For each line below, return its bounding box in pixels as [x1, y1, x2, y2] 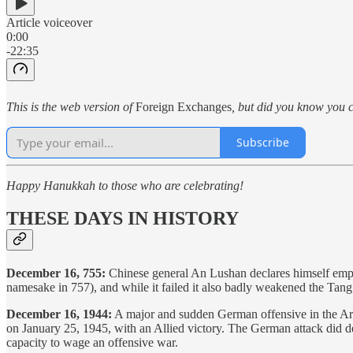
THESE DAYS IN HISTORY [6, 208, 239, 229]
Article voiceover [6, 15, 92, 29]
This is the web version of [6, 99, 136, 113]
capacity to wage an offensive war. [6, 336, 178, 350]
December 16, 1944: [6, 307, 112, 321]
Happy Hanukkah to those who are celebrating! [6, 178, 243, 192]
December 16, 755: [6, 266, 106, 281]
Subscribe [236, 135, 289, 150]
